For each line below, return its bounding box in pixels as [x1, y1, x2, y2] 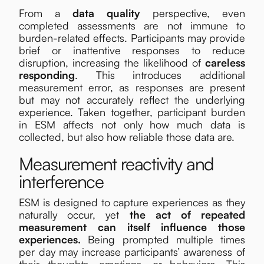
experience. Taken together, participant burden [19, 105, 245, 118]
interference [19, 170, 104, 192]
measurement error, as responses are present [19, 80, 245, 94]
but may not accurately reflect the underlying [19, 93, 245, 106]
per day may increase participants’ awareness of [19, 245, 245, 258]
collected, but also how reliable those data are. [19, 130, 235, 143]
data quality [72, 6, 140, 19]
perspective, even [140, 6, 245, 19]
